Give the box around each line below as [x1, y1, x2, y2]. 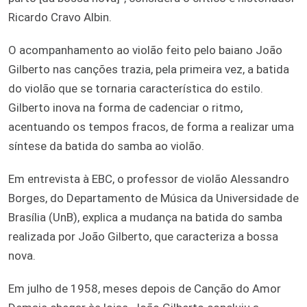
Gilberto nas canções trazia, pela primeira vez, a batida [8, 62, 289, 76]
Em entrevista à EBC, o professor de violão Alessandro [8, 171, 289, 186]
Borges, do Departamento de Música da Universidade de [8, 191, 299, 205]
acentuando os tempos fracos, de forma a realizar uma [8, 119, 294, 134]
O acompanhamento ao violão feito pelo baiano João [8, 42, 282, 57]
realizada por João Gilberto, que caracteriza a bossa [8, 229, 278, 243]
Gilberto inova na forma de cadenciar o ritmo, [8, 100, 243, 114]
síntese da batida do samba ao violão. [8, 138, 204, 153]
